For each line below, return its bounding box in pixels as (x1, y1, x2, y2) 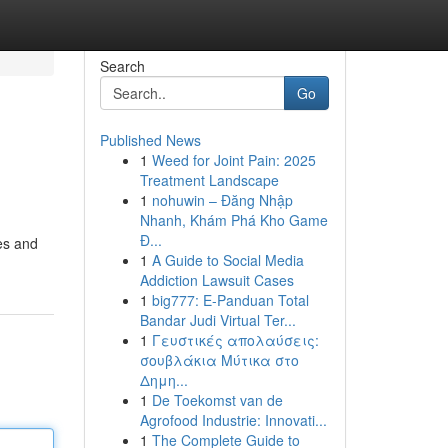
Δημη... (139, 370, 188, 390)
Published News (99, 130, 201, 150)
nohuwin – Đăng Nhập (151, 190, 293, 210)
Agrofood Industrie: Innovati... (139, 410, 327, 430)
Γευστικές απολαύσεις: (151, 330, 319, 350)
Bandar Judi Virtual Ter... (139, 310, 296, 330)
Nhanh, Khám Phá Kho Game (139, 210, 328, 230)
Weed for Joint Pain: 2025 (151, 150, 316, 170)
